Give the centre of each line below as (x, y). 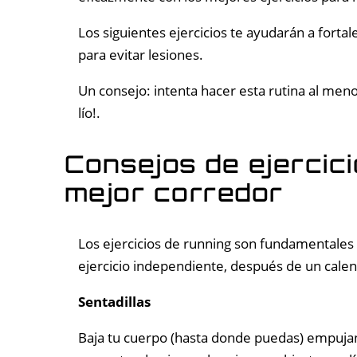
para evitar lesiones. (140, 55)
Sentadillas (114, 302)
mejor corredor (174, 193)
